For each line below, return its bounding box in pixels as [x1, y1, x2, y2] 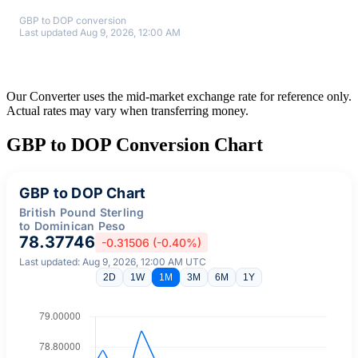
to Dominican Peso [19, 218, 126, 233]
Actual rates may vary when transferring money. [6, 103, 249, 117]
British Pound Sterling [19, 205, 145, 219]
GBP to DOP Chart [19, 184, 146, 201]
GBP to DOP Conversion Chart [6, 133, 263, 155]
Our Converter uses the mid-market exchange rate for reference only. [6, 89, 352, 103]
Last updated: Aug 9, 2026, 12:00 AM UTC [19, 255, 206, 268]
